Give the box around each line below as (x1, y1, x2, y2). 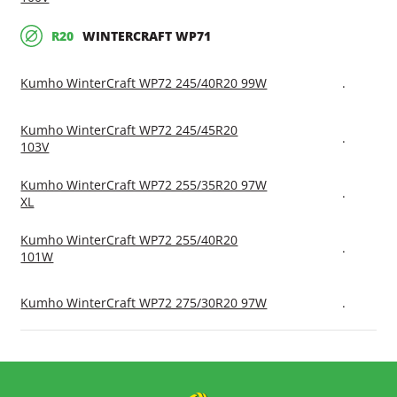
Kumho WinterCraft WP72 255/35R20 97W (20, 176, 268, 193)
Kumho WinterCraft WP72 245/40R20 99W (20, 74, 268, 91)
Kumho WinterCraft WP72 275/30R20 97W (20, 294, 268, 311)
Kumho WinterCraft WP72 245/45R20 (20, 121, 238, 138)
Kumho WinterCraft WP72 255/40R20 (20, 231, 238, 248)
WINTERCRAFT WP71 (82, 27, 212, 44)
